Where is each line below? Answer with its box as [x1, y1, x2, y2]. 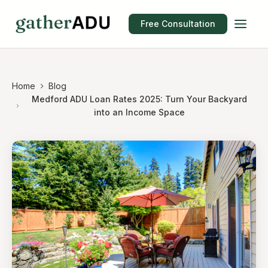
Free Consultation [141, 19, 215, 29]
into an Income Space [94, 107, 185, 117]
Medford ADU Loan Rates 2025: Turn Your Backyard [32, 94, 248, 104]
